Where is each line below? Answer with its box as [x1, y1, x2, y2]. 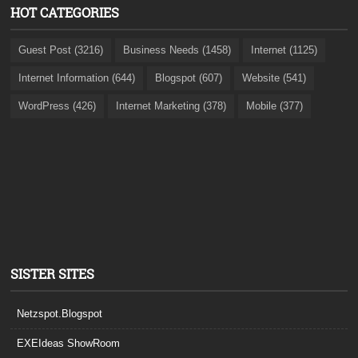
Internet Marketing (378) [116, 100, 227, 113]
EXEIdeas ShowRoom [17, 337, 121, 350]
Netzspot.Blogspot [17, 308, 103, 320]
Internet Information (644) [18, 72, 136, 85]
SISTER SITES [10, 265, 95, 283]
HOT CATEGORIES [10, 4, 120, 22]
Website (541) [242, 72, 307, 85]
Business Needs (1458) [123, 44, 232, 57]
